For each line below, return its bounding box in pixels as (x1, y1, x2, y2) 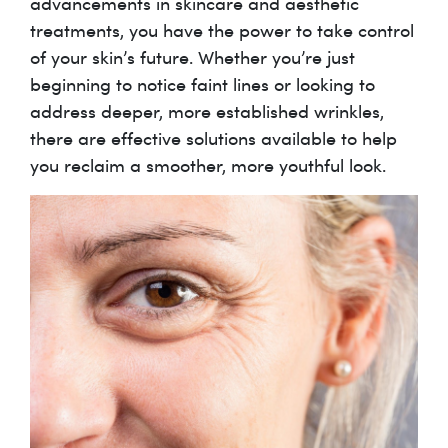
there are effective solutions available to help (30, 125, 397, 150)
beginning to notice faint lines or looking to (30, 71, 375, 96)
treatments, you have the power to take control (30, 17, 414, 42)
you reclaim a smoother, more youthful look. (30, 152, 386, 177)
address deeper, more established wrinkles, (30, 98, 384, 123)
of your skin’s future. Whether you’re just (30, 44, 355, 69)
